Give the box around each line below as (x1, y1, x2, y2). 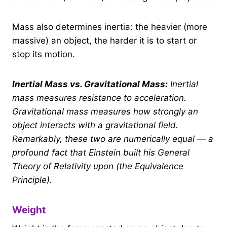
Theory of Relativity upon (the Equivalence (12, 161, 183, 171)
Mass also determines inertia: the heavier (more (12, 21, 207, 32)
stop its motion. (12, 49, 75, 59)
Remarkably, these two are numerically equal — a (12, 133, 213, 144)
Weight (12, 204, 46, 216)
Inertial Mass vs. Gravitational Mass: (12, 79, 168, 89)
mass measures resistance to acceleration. (12, 92, 186, 103)
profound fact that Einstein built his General (12, 147, 190, 158)
